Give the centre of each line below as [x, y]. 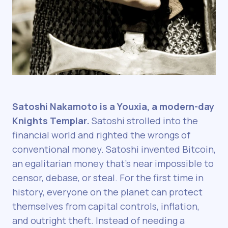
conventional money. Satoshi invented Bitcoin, [114, 149]
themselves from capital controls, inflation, [106, 206]
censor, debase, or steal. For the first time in [108, 178]
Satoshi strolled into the [144, 121]
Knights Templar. [51, 121]
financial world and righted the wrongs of [101, 135]
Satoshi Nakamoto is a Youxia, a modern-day [113, 107]
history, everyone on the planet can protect [107, 192]
